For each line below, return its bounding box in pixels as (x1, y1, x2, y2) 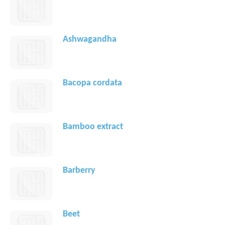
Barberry (63, 166, 95, 176)
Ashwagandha (63, 35, 117, 45)
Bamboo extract (63, 122, 123, 132)
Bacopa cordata (63, 78, 122, 88)
